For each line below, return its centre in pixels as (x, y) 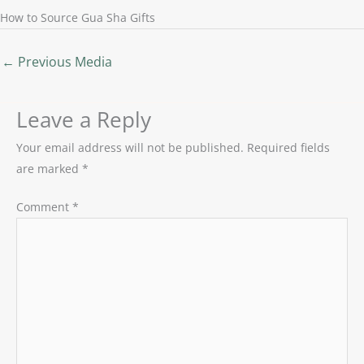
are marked (49, 169)
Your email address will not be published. (130, 148)
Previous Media (63, 62)
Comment (44, 207)
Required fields (288, 148)
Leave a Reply (84, 120)
